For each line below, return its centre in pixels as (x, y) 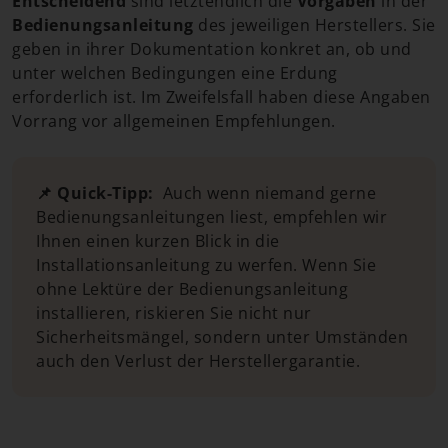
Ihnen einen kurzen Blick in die (158, 241)
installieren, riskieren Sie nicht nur (174, 313)
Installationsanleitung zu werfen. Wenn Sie (206, 265)
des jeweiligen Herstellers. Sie (314, 25)
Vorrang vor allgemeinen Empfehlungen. (174, 121)
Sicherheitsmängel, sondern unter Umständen (222, 337)
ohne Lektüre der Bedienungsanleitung (192, 289)
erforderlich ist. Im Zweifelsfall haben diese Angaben (221, 97)
